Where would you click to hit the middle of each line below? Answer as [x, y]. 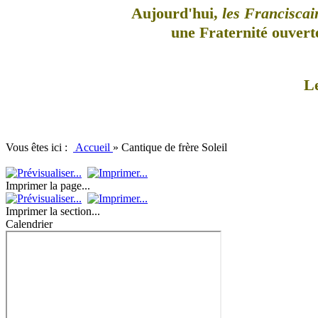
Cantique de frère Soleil [174, 148]
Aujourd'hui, [176, 13]
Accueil [93, 148]
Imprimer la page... [48, 186]
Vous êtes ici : [39, 148]
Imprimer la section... [53, 212]
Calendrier [29, 224]
